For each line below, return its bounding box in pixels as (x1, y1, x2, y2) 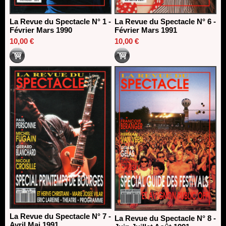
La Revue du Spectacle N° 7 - (10, 212, 111, 221)
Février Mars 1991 (115, 25, 177, 34)
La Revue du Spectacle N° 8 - (115, 214, 216, 223)
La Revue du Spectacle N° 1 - (10, 17, 111, 26)
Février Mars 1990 (10, 25, 72, 34)
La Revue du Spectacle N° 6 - (115, 17, 216, 26)
